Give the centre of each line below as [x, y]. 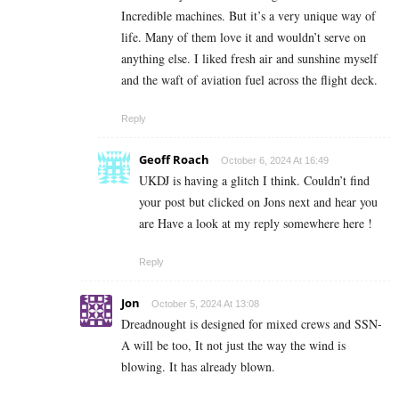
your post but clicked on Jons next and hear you [258, 202]
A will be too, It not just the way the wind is [233, 346]
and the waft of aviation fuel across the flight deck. [249, 80]
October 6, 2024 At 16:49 [275, 161]
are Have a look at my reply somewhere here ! [256, 224]
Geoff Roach [174, 160]
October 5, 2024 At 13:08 [205, 304]
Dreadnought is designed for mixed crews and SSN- [252, 324]
